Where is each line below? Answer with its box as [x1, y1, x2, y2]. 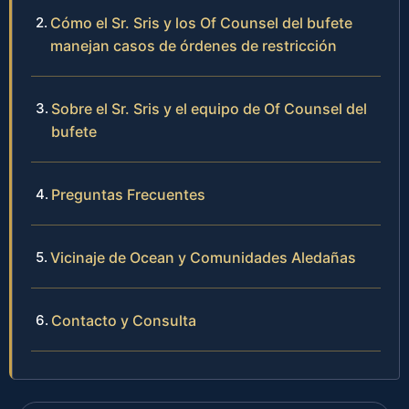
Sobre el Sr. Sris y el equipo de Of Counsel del [51, 99, 367, 118]
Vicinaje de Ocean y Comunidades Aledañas [50, 247, 356, 267]
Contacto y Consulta [51, 310, 196, 330]
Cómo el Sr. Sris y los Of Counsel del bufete [50, 13, 352, 32]
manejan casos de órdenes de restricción [50, 36, 337, 55]
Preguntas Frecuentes [51, 184, 205, 204]
